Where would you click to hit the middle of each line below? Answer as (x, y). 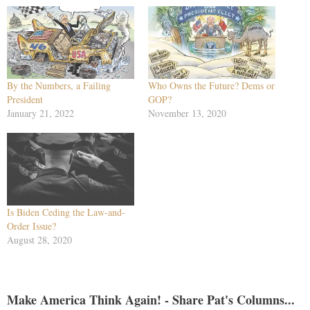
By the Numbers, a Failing (59, 85)
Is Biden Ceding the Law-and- (66, 212)
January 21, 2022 (40, 113)
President (25, 99)
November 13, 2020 (187, 113)
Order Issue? (31, 226)
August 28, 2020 (39, 240)
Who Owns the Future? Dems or (211, 85)
